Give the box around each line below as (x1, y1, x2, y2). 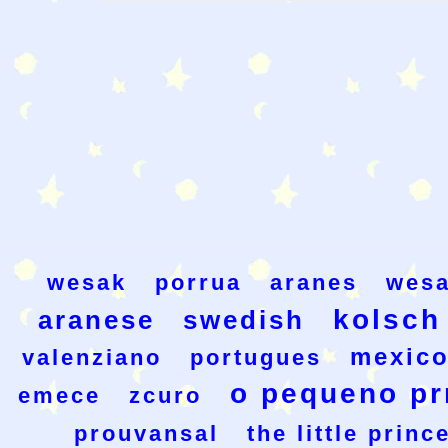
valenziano (21, 345, 162, 371)
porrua (155, 270, 242, 296)
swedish (182, 305, 305, 336)
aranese (37, 305, 155, 336)
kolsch (332, 304, 441, 336)
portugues (189, 345, 322, 371)
